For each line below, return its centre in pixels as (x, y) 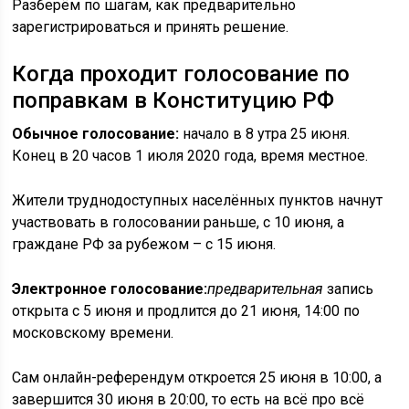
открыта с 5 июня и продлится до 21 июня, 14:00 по (186, 311)
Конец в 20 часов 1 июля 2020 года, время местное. (190, 156)
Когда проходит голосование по (181, 74)
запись (351, 289)
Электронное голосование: (110, 289)
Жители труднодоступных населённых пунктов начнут (198, 200)
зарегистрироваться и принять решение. (151, 27)
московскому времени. (93, 333)
